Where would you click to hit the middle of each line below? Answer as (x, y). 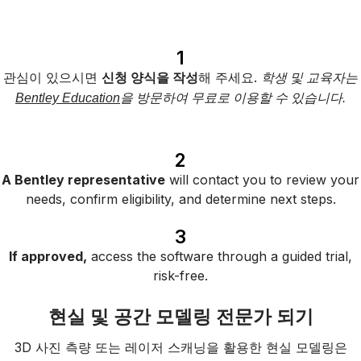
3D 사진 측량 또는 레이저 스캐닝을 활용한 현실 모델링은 (180, 347)
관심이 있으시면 (52, 77)
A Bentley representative (83, 180)
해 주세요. (230, 77)
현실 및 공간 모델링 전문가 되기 (180, 317)
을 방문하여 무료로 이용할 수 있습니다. (233, 98)
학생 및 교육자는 (309, 78)
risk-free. (180, 276)
